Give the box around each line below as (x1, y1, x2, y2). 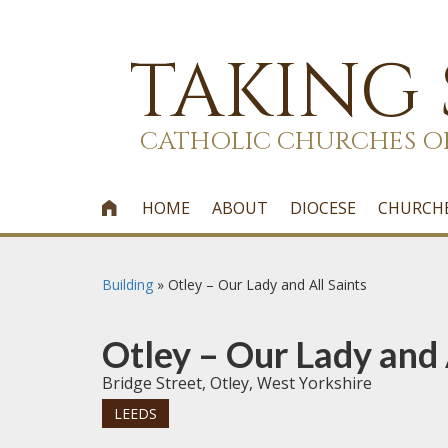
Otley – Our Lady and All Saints (168, 275, 367, 294)
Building (102, 275, 153, 294)
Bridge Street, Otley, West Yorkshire (102, 372, 372, 394)
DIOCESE (290, 197, 357, 219)
